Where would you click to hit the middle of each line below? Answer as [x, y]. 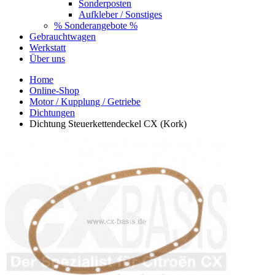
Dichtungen [52, 112]
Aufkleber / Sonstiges [120, 14]
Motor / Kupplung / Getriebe [85, 101]
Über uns [47, 58]
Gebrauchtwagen [63, 36]
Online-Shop [54, 90]
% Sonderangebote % [96, 25]
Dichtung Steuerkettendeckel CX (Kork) [108, 123]
